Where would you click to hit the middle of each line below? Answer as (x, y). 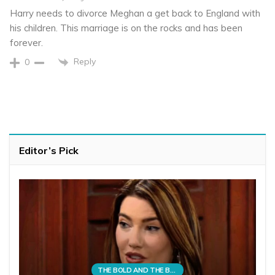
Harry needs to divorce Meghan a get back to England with (135, 14)
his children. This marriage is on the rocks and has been (126, 28)
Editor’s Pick (49, 150)
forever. (26, 43)
